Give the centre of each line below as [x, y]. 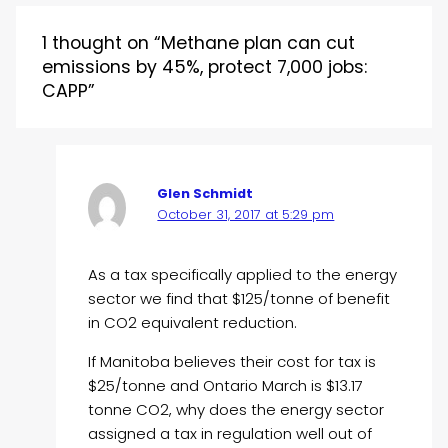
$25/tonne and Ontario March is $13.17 [226, 386]
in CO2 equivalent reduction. [193, 323]
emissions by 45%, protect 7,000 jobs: [205, 66]
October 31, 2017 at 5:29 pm [246, 214]
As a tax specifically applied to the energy [243, 275]
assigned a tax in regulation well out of [230, 434]
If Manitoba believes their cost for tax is [232, 362]
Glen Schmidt [205, 193]
